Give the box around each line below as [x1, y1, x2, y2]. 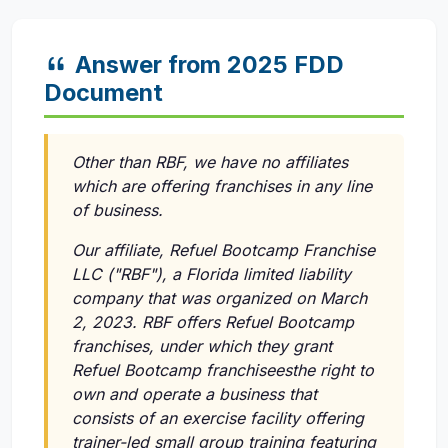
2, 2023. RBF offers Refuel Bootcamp [72, 312, 354, 333]
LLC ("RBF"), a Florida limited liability [72, 264, 351, 285]
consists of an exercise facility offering [72, 408, 364, 429]
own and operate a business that [72, 384, 317, 405]
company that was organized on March [72, 288, 367, 309]
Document [44, 78, 163, 108]
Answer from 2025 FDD [75, 50, 344, 80]
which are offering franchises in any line [72, 176, 372, 197]
